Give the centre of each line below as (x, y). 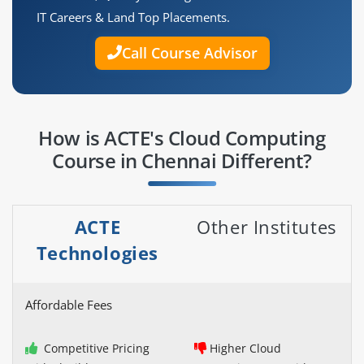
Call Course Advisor (189, 53)
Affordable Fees (69, 305)
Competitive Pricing (95, 349)
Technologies (97, 253)
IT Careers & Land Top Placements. (133, 17)
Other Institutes (266, 227)
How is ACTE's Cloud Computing (182, 138)
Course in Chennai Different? (182, 161)
